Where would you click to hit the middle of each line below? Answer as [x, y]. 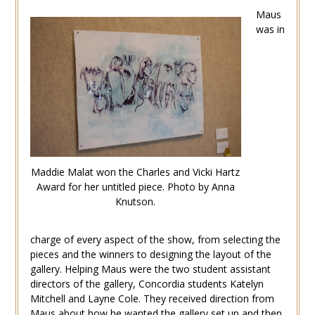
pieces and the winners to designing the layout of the [150, 254]
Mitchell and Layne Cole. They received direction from [152, 298]
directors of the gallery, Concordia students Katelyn [147, 283]
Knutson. [136, 202]
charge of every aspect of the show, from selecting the [155, 239]
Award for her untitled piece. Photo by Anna [135, 187]
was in [270, 29]
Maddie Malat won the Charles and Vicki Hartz [136, 172]
